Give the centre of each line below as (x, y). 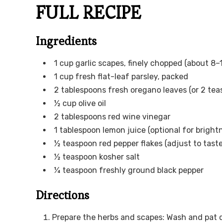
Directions (62, 195)
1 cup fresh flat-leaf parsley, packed (121, 77)
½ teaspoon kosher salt (97, 157)
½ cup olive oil (80, 104)
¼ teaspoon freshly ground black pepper (129, 170)
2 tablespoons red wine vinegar (112, 117)
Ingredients (66, 41)
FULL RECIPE (88, 13)
